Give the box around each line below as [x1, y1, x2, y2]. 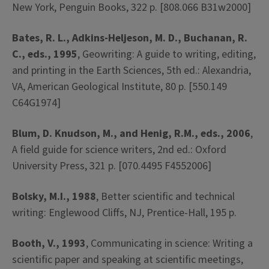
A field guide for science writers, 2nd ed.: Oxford [12, 142, 226, 157]
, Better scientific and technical [96, 189, 235, 204]
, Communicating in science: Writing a [86, 236, 253, 251]
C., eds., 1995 [12, 47, 77, 62]
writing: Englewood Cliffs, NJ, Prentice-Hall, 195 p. [12, 205, 237, 220]
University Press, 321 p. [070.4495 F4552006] [12, 159, 211, 174]
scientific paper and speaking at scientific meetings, [12, 252, 243, 267]
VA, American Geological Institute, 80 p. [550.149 [12, 79, 227, 94]
